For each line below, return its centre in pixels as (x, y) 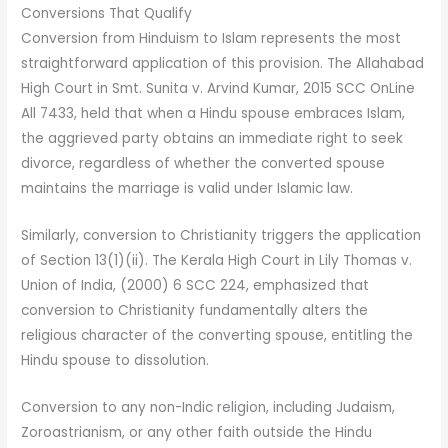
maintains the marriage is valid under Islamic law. (187, 189)
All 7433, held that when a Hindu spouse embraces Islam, (213, 114)
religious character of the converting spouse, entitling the (217, 336)
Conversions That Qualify (107, 14)
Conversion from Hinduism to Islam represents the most (211, 39)
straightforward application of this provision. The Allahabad (223, 64)
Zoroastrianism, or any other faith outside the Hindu (197, 432)
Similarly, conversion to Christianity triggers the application (221, 236)
